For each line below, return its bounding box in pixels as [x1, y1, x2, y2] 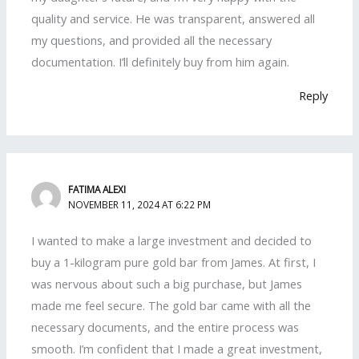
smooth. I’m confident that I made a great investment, [31, 341, 323, 357]
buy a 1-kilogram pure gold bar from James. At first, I [31, 254, 317, 271]
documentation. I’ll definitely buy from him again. [31, 54, 290, 71]
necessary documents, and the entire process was [31, 319, 300, 336]
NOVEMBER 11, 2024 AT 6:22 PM [68, 198, 212, 212]
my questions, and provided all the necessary [31, 32, 272, 49]
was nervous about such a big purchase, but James [31, 276, 303, 292]
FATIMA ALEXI [68, 183, 127, 196]
